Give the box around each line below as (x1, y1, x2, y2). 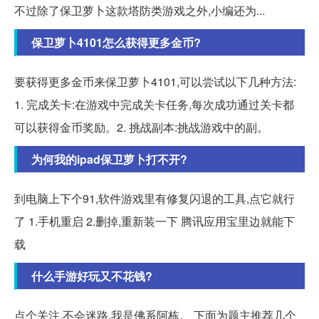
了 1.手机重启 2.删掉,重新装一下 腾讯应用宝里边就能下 (14, 212, 295, 229)
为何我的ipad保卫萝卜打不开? (31, 150, 187, 167)
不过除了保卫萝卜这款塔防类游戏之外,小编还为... (14, 1, 265, 19)
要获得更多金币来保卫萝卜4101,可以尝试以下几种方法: (14, 73, 296, 90)
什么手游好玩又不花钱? (31, 267, 152, 284)
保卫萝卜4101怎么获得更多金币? (31, 33, 201, 51)
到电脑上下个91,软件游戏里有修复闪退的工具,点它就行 (14, 189, 295, 206)
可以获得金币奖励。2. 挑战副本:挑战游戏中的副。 (14, 118, 268, 135)
